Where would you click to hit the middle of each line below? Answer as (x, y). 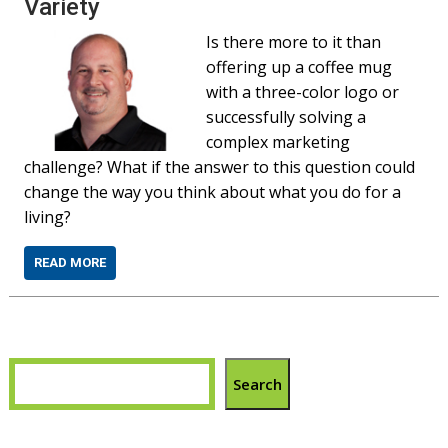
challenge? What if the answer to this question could (220, 167)
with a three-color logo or (303, 92)
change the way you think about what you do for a (213, 192)
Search (258, 384)
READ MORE (70, 262)
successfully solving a (286, 117)
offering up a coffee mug (299, 67)
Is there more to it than (294, 42)
